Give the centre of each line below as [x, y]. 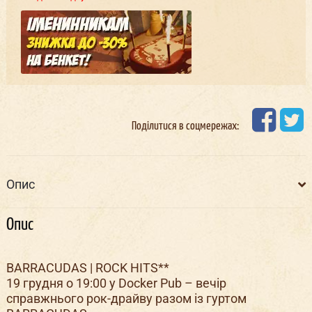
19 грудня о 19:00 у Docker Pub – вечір [116, 283]
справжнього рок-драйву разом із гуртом [126, 299]
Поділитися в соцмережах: [186, 126]
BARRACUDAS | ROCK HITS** [87, 268]
